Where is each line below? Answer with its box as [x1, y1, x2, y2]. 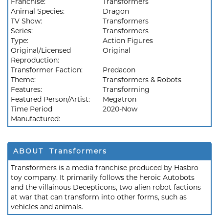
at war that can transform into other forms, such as [11, 193, 187, 201]
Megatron [103, 95, 136, 104]
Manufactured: [11, 114, 62, 123]
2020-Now [103, 105, 137, 113]
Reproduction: [11, 56, 61, 65]
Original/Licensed [11, 46, 71, 55]
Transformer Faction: [11, 66, 85, 74]
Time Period [11, 105, 52, 113]
